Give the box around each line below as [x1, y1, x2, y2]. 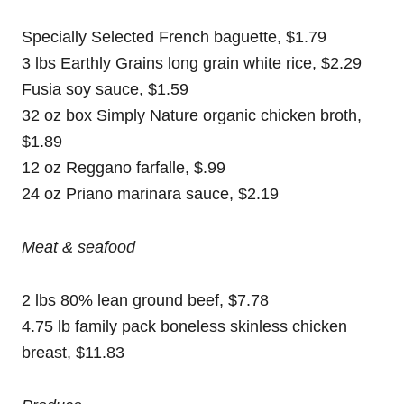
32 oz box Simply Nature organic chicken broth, [22, 106, 362, 124]
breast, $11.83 [22, 344, 124, 362]
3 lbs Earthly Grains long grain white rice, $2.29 [22, 54, 362, 72]
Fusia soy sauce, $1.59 [22, 80, 188, 98]
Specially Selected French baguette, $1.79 [22, 28, 326, 46]
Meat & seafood [22, 238, 135, 256]
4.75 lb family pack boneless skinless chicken [22, 317, 347, 335]
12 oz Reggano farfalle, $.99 [22, 159, 225, 177]
